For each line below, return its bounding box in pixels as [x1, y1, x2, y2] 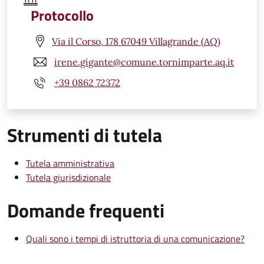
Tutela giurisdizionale [26, 170, 111, 185]
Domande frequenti [7, 196, 164, 225]
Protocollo [31, 5, 94, 27]
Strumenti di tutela [7, 121, 162, 150]
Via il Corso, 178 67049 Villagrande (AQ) [52, 35, 220, 47]
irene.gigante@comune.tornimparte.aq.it [54, 55, 234, 68]
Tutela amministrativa [26, 156, 114, 171]
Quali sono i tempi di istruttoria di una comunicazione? [26, 232, 245, 246]
